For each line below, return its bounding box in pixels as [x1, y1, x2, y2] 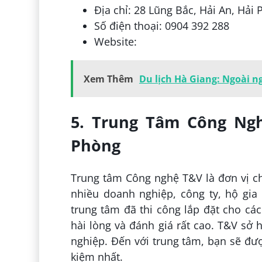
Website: [94, 35, 140, 49]
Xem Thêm [83, 73, 133, 86]
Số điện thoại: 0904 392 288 [94, 19, 229, 33]
